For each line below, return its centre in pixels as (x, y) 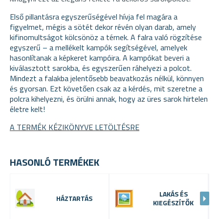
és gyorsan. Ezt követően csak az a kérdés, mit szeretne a (106, 88)
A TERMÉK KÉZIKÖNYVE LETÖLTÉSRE (75, 127)
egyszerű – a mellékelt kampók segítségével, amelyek (99, 47)
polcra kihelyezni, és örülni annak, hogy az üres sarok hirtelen (109, 99)
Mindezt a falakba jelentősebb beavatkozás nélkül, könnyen (107, 78)
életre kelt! (27, 109)
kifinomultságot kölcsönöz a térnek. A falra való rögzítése (106, 37)
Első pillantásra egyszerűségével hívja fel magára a (94, 16)
